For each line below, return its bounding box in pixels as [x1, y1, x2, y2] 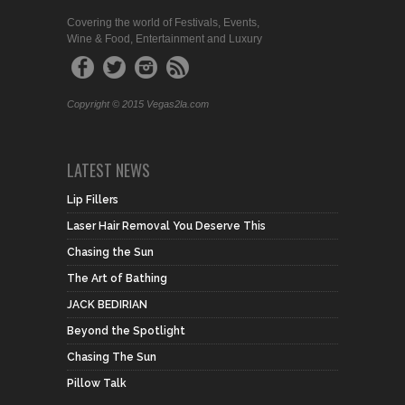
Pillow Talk [67, 377, 127, 390]
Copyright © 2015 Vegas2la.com [67, 99, 209, 109]
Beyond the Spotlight [67, 325, 185, 337]
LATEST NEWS [67, 158, 150, 182]
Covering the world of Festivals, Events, [67, 16, 259, 29]
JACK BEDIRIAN [67, 298, 147, 311]
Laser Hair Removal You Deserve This [67, 220, 266, 232]
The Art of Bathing [67, 272, 167, 285]
